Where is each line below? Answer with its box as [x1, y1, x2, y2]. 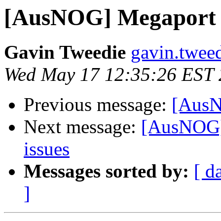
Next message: [24, 116, 141, 138]
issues [24, 138, 70, 160]
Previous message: [24, 94, 172, 115]
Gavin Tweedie [4, 41, 126, 63]
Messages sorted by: [24, 160, 189, 182]
